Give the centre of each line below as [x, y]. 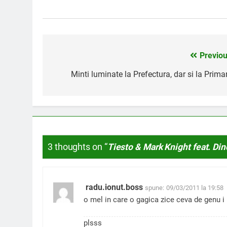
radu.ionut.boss [114, 187]
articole [73, 95]
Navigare [77, 58]
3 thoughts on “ [78, 147]
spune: [155, 188]
